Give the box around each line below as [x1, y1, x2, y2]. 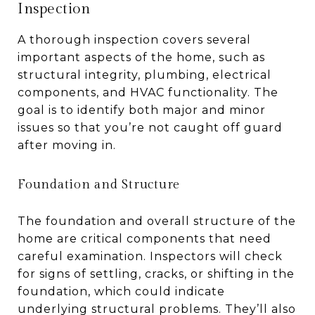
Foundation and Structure [18, 177, 180, 192]
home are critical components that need [18, 231, 271, 245]
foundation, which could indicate [18, 284, 225, 298]
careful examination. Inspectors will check [18, 249, 283, 263]
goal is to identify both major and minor [18, 103, 266, 117]
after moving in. [18, 139, 116, 152]
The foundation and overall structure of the [18, 214, 296, 228]
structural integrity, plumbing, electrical [18, 68, 271, 82]
